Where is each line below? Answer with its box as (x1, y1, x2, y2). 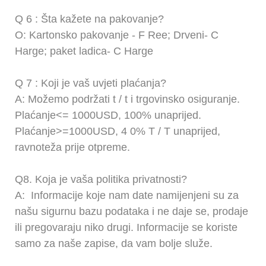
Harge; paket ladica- (15, 45, 113, 57)
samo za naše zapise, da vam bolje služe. (15, 237, 213, 249)
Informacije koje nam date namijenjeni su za (28, 189, 239, 201)
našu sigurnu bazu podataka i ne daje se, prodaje (15, 205, 248, 217)
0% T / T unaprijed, (127, 125, 220, 137)
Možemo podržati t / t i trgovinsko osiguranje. (28, 93, 240, 105)
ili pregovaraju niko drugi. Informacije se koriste (15, 221, 237, 233)
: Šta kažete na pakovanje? (32, 12, 164, 25)
